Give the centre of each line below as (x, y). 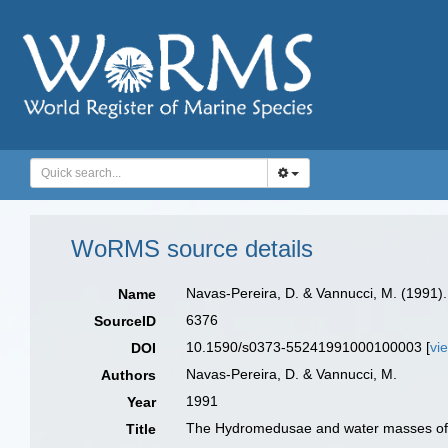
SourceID (125, 321)
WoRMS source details (192, 248)
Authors (129, 375)
